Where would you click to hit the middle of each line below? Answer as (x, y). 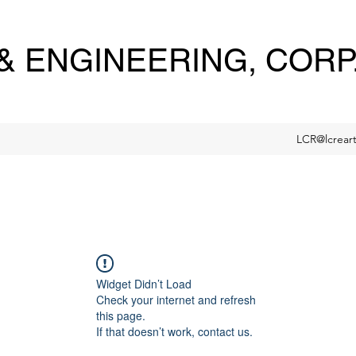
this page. (121, 315)
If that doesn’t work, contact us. (174, 331)
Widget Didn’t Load (144, 284)
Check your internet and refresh (176, 300)
